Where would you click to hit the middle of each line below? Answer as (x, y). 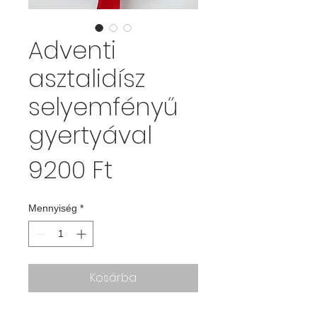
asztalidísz (87, 79)
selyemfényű (103, 107)
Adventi (72, 50)
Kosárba (113, 278)
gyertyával (90, 135)
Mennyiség (53, 208)
